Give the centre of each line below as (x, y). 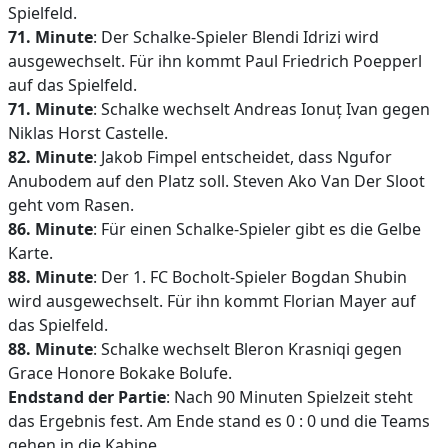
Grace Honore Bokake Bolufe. (120, 373)
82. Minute (50, 157)
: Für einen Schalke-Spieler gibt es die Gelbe (257, 229)
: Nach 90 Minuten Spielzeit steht (289, 397)
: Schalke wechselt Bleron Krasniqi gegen (247, 349)
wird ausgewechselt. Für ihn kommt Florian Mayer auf (212, 301)
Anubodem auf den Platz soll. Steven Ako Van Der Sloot (216, 181)
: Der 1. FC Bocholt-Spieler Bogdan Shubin (250, 277)
